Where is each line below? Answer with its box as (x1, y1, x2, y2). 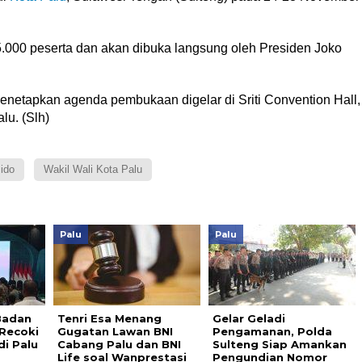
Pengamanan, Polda (212, 325, 332, 338)
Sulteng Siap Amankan (212, 338, 347, 351)
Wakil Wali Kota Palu (43, 163, 142, 175)
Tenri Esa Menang (57, 312, 162, 325)
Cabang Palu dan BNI (57, 338, 181, 351)
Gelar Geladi (212, 312, 285, 325)
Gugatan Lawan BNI (57, 325, 173, 338)
